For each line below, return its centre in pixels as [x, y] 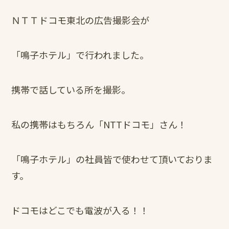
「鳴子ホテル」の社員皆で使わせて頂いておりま [112, 159]
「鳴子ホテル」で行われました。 [80, 54]
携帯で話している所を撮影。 [71, 89]
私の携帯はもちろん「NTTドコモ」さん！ [99, 124]
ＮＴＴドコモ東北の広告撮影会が [81, 20]
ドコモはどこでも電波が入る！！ [80, 210]
